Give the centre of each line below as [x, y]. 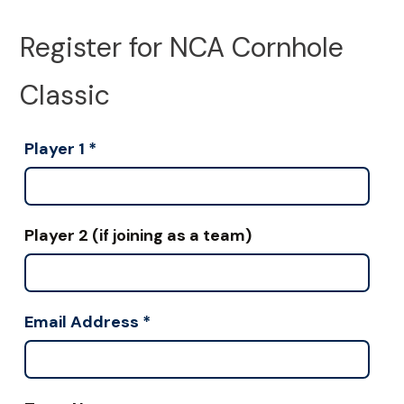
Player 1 [54, 148]
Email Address [81, 321]
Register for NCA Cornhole [182, 48]
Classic [65, 96]
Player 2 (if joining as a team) [138, 235]
